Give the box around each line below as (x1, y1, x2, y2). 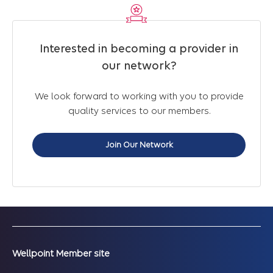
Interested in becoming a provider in (40, 41, 238, 55)
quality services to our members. (68, 105, 210, 116)
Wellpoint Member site (12, 247, 110, 259)
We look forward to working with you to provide (34, 90, 244, 102)
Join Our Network (105, 140, 173, 149)
